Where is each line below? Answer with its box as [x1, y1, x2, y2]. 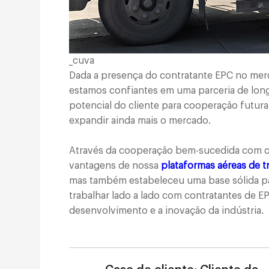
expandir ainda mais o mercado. [69, 115, 211, 125]
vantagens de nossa [69, 160, 162, 171]
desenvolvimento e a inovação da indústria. [69, 205, 264, 216]
